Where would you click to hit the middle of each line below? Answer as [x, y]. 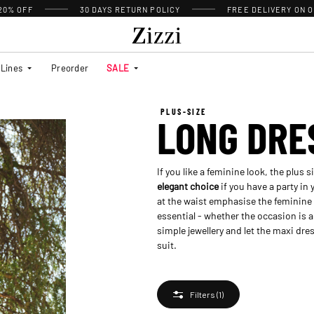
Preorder [70, 67]
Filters [203, 294]
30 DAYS [97, 9]
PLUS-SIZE [184, 111]
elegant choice [188, 185]
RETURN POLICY [148, 9]
